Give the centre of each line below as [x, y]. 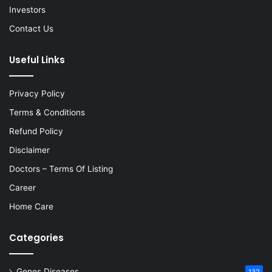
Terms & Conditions [47, 113]
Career [22, 188]
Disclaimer [29, 150]
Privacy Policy [37, 94]
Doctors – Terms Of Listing [61, 169]
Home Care [31, 207]
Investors [27, 10]
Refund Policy [36, 131]
